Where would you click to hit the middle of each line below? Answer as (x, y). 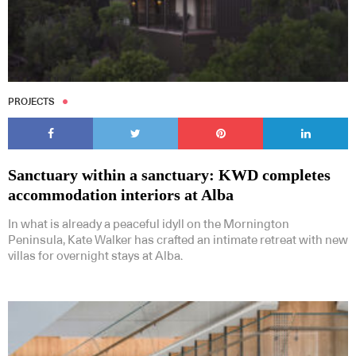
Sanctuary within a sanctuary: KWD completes (169, 175)
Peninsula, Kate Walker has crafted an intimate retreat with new (178, 241)
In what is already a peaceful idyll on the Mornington (149, 225)
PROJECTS (31, 102)
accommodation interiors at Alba (121, 195)
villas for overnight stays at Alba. (95, 257)
